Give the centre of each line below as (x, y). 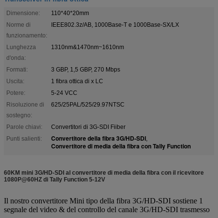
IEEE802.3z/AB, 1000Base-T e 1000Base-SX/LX (115, 25)
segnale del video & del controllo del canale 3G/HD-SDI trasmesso (107, 209)
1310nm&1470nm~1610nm (88, 47)
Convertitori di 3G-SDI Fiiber (88, 127)
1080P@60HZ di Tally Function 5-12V (54, 179)
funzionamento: (27, 35)
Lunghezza (21, 47)
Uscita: (15, 81)
